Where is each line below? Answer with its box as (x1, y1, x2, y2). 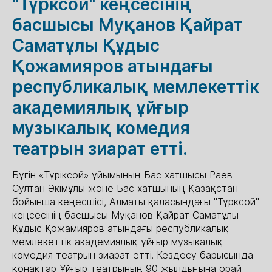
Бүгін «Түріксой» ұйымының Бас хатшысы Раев (12, 169, 233, 181)
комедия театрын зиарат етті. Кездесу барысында (12, 249, 253, 261)
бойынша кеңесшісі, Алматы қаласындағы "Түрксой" (12, 195, 259, 208)
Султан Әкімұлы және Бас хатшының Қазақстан (12, 182, 238, 194)
